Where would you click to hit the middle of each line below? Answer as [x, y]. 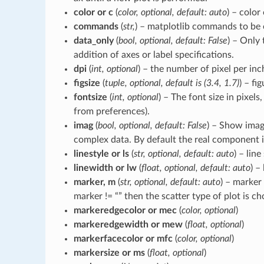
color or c [93, 12]
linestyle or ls [101, 154]
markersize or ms [109, 253]
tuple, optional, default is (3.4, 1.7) [172, 83]
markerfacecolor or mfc [123, 238]
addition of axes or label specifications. [154, 55]
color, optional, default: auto [172, 12]
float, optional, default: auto [196, 168]
